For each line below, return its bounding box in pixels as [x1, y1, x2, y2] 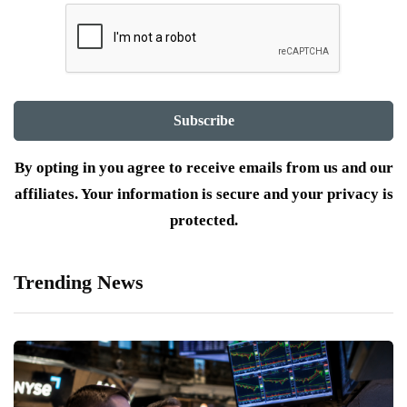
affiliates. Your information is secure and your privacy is [14, 185, 393, 203]
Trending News [14, 271, 144, 294]
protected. [169, 212, 238, 230]
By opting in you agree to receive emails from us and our [14, 159, 393, 177]
